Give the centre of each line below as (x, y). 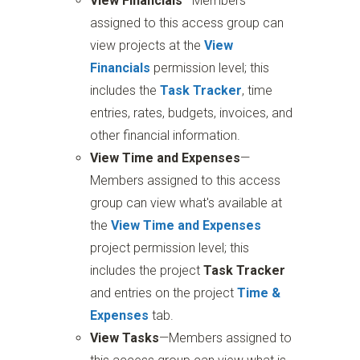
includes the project (147, 271)
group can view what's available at (186, 203)
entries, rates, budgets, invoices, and (192, 113)
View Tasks (125, 338)
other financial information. (166, 136)
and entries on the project (164, 293)
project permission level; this (170, 248)
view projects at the (147, 46)
